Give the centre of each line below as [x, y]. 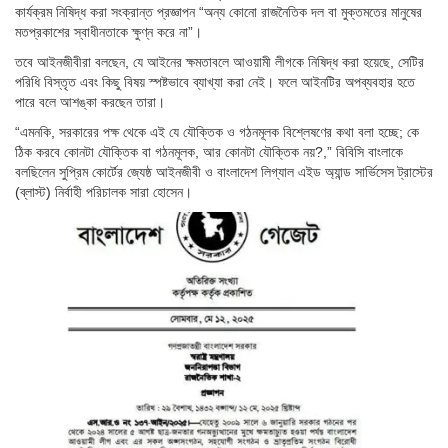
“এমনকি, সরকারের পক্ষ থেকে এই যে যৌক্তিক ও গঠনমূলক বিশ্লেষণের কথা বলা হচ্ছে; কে [217, 132]
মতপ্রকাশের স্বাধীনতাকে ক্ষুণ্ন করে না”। [108, 32]
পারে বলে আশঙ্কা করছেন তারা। [90, 102]
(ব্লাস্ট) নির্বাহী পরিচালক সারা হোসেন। [103, 192]
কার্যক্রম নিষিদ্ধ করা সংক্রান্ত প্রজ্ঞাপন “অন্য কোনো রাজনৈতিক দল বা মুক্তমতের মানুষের [218, 12]
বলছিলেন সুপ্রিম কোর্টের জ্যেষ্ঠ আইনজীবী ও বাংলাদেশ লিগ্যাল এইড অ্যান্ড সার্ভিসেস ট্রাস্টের [224, 172]
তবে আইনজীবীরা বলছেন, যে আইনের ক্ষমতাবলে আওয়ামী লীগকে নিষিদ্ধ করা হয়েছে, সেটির [219, 62]
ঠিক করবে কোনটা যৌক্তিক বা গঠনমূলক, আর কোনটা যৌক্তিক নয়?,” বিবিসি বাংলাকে [209, 152]
